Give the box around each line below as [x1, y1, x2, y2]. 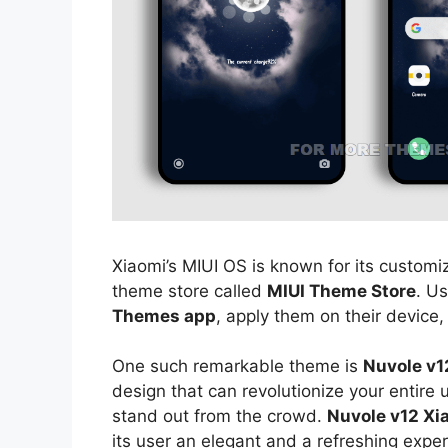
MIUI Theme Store [267, 280, 416, 301]
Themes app [112, 305, 216, 326]
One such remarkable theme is [112, 356, 363, 377]
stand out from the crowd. [112, 406, 327, 427]
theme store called [112, 280, 267, 301]
